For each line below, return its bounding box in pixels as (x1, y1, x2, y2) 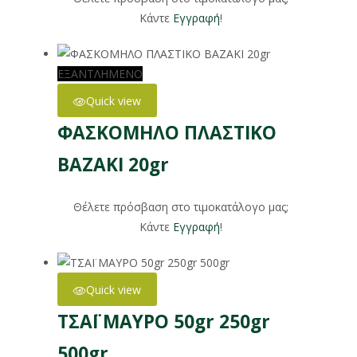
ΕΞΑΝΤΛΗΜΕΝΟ (57, 66, 143, 82)
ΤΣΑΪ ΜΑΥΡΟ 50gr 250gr (57, 309, 270, 335)
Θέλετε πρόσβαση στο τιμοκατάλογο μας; (73, 199, 289, 215)
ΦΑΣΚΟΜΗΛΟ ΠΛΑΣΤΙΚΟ (57, 120, 277, 146)
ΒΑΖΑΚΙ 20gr (57, 152, 169, 178)
